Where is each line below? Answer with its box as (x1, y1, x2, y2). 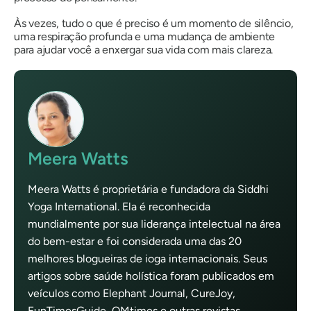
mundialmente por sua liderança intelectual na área (28, 217, 280, 230)
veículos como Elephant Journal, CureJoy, (28, 286, 235, 300)
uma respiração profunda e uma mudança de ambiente (14, 29, 276, 43)
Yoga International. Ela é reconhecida (28, 199, 210, 213)
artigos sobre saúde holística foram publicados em (28, 269, 274, 283)
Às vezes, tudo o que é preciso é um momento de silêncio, (14, 16, 294, 30)
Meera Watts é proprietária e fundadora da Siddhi (28, 182, 269, 196)
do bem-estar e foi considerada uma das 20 (28, 234, 242, 248)
